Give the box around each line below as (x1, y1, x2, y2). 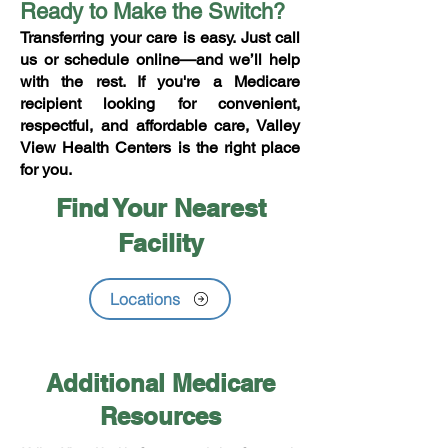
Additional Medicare (45, 369, 275, 397)
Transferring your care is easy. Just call (20, 28, 300, 47)
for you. (20, 160, 72, 179)
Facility (117, 228, 204, 258)
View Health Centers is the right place (20, 138, 300, 157)
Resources (99, 402, 221, 430)
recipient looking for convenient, (20, 94, 300, 113)
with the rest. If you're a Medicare (20, 72, 300, 91)
